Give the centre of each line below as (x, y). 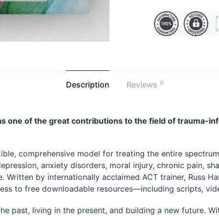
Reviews (143, 85)
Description (88, 85)
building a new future (165, 210)
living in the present (69, 210)
